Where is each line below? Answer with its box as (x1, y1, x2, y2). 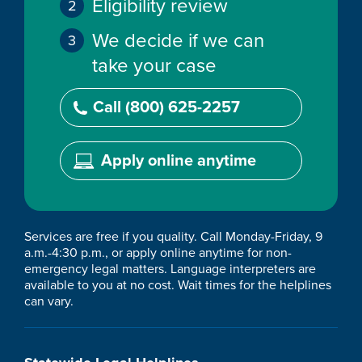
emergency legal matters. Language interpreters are (24, 260, 316, 277)
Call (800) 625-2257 (93, 97, 240, 117)
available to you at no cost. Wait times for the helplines (24, 276, 331, 293)
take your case (92, 53, 217, 78)
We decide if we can (92, 28, 264, 53)
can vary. (24, 293, 74, 309)
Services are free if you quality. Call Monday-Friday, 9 (24, 228, 322, 245)
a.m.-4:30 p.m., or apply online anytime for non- (24, 244, 292, 261)
